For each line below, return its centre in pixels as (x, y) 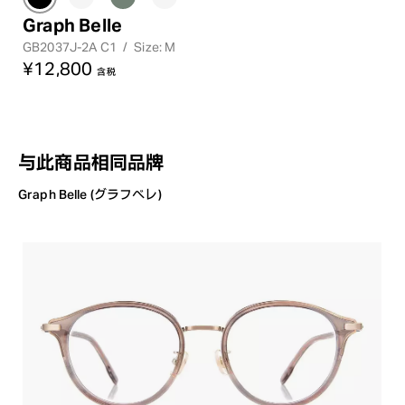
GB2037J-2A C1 (71, 47)
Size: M (155, 47)
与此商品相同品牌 (91, 162)
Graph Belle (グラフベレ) (90, 195)
